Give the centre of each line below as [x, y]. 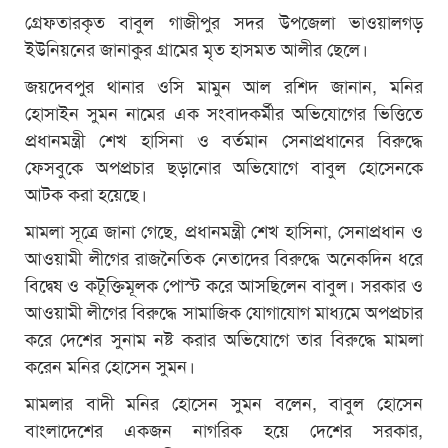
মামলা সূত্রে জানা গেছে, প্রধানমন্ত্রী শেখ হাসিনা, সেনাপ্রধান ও [224, 229]
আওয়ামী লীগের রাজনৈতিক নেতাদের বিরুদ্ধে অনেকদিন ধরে [224, 256]
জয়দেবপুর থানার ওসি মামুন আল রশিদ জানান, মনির [224, 84]
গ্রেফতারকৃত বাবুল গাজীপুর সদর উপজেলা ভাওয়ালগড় [224, 20]
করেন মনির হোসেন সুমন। [110, 364]
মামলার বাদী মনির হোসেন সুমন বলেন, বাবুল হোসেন [224, 401]
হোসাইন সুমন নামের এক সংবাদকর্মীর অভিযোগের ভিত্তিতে [224, 111]
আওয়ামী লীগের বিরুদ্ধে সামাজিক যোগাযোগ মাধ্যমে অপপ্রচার [224, 310]
